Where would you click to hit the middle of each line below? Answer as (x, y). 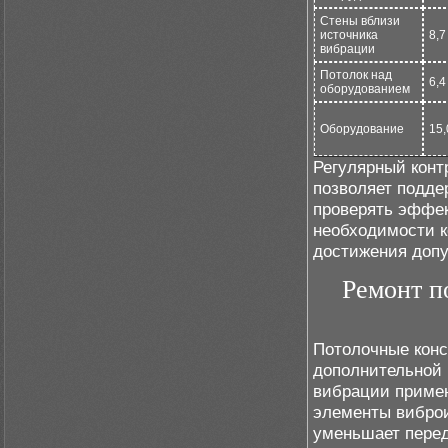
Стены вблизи (360, 21)
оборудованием (365, 89)
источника (349, 35)
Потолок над (356, 75)
